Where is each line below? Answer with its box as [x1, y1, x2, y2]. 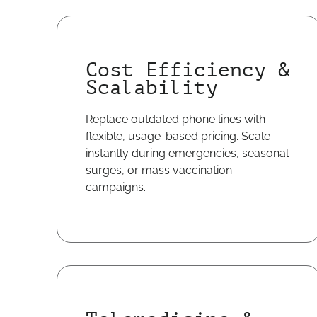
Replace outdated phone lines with [86, 113, 265, 126]
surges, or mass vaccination [86, 163, 232, 177]
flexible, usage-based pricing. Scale [86, 129, 270, 143]
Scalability [86, 76, 218, 99]
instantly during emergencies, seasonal [86, 146, 289, 160]
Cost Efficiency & [86, 59, 290, 81]
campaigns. [86, 180, 146, 194]
